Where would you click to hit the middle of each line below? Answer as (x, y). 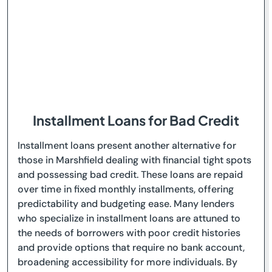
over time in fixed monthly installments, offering (126, 189)
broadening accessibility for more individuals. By (127, 262)
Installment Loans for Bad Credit (136, 120)
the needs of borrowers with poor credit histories (129, 233)
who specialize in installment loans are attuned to (129, 218)
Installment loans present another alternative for (127, 145)
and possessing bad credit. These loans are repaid (130, 175)
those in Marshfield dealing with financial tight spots (134, 160)
